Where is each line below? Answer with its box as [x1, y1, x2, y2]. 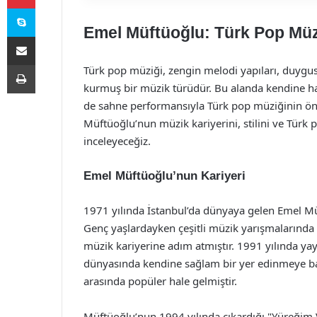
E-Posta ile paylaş [35, 30, 62, 42]
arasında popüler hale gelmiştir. [83, 274, 237, 288]
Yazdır [35, 59, 62, 70]
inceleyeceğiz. [83, 134, 151, 148]
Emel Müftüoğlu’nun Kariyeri [83, 169, 246, 183]
